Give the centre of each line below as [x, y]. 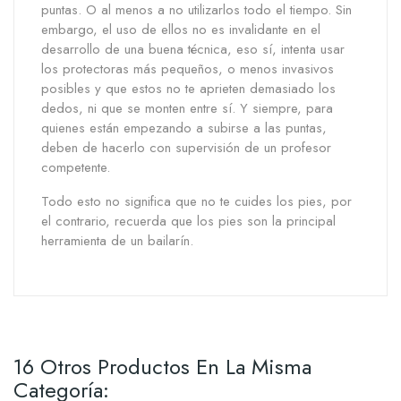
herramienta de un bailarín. [117, 241]
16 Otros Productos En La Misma [162, 367]
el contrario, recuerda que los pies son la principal [188, 222]
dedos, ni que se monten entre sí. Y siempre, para [187, 109]
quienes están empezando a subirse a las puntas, [184, 128]
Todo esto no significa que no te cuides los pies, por [196, 202]
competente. [76, 168]
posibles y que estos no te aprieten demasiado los [188, 89]
